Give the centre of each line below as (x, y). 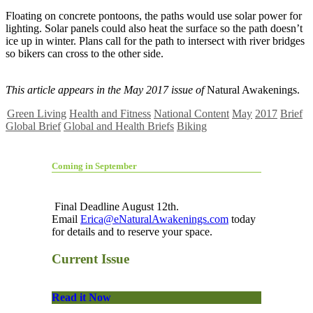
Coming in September (94, 166)
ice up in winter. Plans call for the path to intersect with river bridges (155, 41)
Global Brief (33, 126)
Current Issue (90, 259)
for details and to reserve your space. (132, 231)
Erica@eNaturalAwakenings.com (154, 219)
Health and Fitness (110, 113)
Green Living (37, 113)
